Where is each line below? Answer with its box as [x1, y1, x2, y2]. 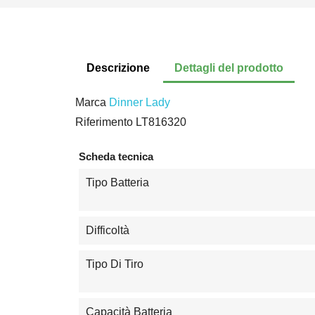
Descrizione [86, 61, 150, 74]
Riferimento [75, 115, 133, 128]
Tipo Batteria [86, 176, 149, 189]
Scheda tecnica [79, 150, 153, 162]
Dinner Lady [109, 96, 170, 108]
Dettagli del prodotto [174, 61, 284, 74]
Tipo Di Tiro [86, 258, 143, 271]
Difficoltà [86, 224, 129, 237]
